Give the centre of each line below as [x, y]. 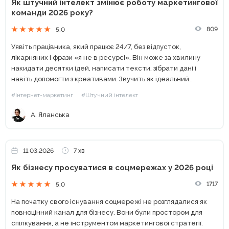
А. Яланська [50, 115]
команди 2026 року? [52, 13]
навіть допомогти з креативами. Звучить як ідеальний [100, 79]
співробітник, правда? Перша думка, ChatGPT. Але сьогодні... [149, 89]
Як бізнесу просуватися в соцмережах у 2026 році [112, 167]
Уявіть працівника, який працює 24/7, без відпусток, [96, 47]
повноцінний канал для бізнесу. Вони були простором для [107, 212]
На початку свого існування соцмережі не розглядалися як [109, 201]
